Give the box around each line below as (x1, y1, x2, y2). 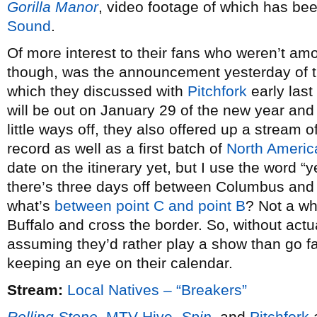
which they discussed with (7, 83, 188, 99)
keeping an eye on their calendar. (7, 255, 233, 271)
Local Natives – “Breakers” (67, 282, 247, 298)
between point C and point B (54, 197, 246, 214)
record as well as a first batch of (7, 140, 226, 156)
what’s (7, 197, 54, 214)
